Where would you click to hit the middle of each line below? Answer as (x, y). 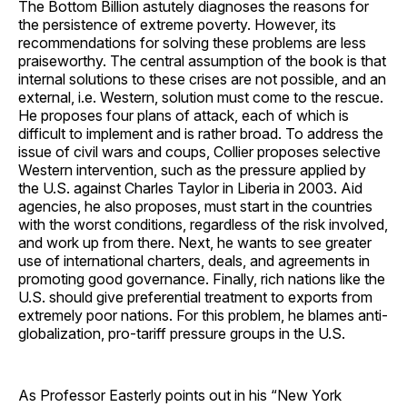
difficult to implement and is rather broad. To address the (201, 133)
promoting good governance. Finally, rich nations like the (202, 278)
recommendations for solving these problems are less (192, 42)
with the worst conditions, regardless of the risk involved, (203, 224)
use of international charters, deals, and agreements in (194, 260)
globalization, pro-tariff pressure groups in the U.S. (182, 333)
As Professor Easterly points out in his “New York (180, 395)
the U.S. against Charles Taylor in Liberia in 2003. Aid (190, 188)
